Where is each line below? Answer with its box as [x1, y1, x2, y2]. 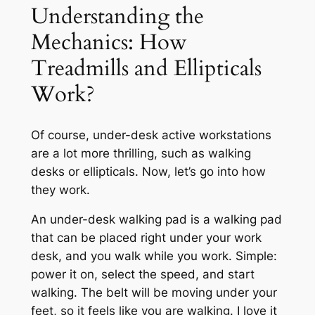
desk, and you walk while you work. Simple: [30, 249, 277, 264]
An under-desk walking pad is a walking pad [30, 212, 282, 227]
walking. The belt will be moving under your [30, 285, 277, 300]
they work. [30, 182, 90, 197]
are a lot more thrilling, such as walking [30, 146, 251, 160]
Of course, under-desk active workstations [30, 127, 271, 142]
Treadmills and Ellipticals [30, 53, 262, 83]
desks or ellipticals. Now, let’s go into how [30, 164, 266, 179]
